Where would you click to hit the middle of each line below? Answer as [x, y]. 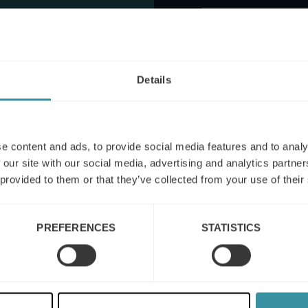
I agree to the [251, 137]
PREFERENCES [76, 228]
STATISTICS [231, 228]
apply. [211, 104]
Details [154, 80]
